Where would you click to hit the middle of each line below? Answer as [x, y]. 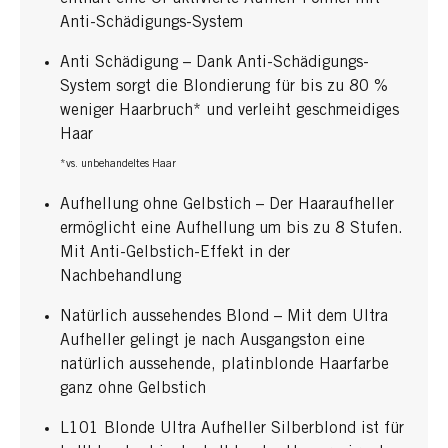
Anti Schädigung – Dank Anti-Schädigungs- [214, 62]
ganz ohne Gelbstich [133, 388]
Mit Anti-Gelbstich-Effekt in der [175, 252]
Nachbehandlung [120, 276]
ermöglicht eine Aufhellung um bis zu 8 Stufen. [231, 228]
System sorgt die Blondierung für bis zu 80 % [224, 86]
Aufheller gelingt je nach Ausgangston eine [212, 340]
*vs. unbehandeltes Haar [118, 164]
